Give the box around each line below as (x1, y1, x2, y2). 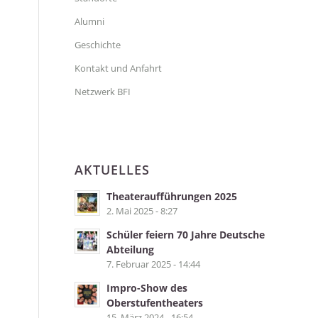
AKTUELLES (75, 161, 150, 178)
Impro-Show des (106, 281, 188, 295)
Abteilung (106, 243, 155, 256)
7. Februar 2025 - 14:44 (106, 258, 201, 270)
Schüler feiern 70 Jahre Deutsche (106, 228, 265, 241)
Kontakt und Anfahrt (75, 62, 163, 75)
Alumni (75, 15, 105, 28)
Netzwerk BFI (75, 85, 131, 98)
